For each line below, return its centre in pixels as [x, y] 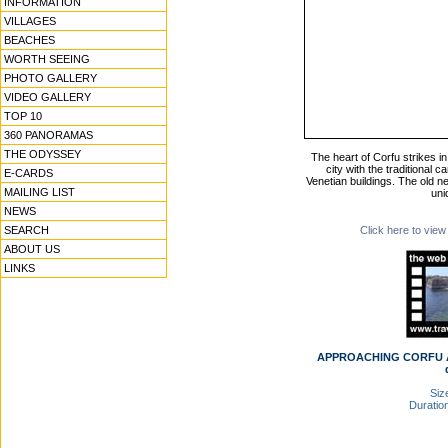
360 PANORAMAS [48, 135]
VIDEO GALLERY [47, 97]
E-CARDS [28, 173]
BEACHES [29, 40]
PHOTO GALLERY [50, 78]
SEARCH [26, 230]
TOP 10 [23, 116]
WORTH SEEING [47, 59]
